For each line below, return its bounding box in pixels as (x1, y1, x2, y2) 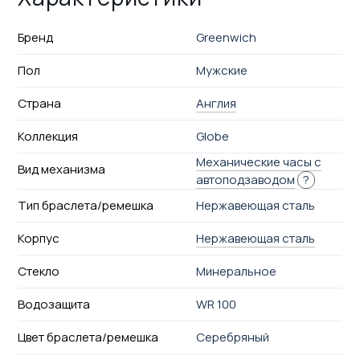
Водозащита (17, 295, 90, 313)
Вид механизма (17, 160, 105, 178)
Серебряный (196, 328, 270, 346)
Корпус (17, 229, 59, 247)
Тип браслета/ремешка (17, 196, 153, 214)
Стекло (17, 262, 59, 280)
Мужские (196, 61, 248, 79)
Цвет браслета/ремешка (17, 328, 158, 346)
